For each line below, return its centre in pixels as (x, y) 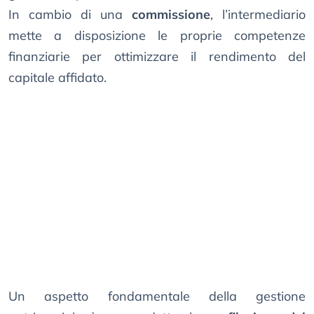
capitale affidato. (57, 78)
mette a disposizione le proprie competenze (157, 36)
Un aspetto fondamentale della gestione (157, 296)
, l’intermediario (258, 15)
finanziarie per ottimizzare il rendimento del (157, 57)
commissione (171, 15)
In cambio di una (70, 15)
